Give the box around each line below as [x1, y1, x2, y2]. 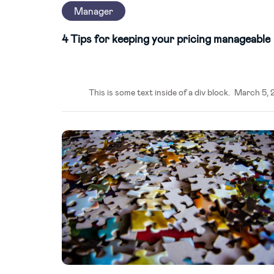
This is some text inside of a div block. [88, 87, 230, 97]
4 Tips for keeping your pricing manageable [61, 32, 270, 45]
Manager [73, 5, 113, 17]
